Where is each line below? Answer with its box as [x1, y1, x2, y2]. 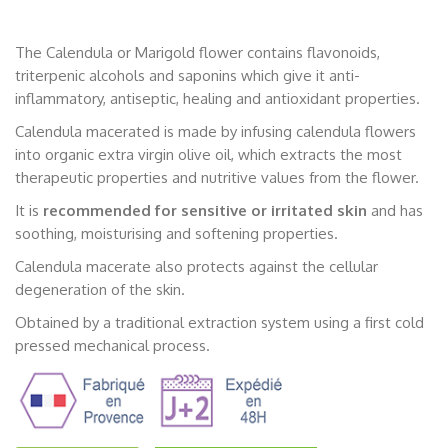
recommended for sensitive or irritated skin [39, 201, 367, 221]
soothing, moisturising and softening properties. [15, 224, 338, 244]
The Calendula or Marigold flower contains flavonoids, [15, 43, 380, 63]
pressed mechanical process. [15, 336, 210, 356]
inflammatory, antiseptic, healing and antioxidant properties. [15, 89, 420, 109]
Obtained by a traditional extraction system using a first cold [15, 313, 424, 333]
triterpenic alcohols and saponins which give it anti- [15, 66, 360, 86]
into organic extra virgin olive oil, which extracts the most [15, 145, 402, 165]
